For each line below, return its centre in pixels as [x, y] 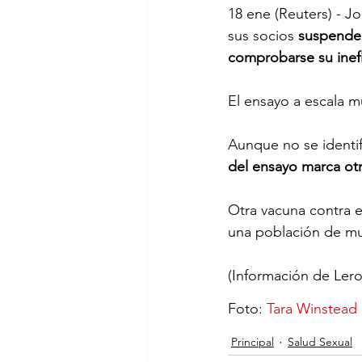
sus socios [261, 35]
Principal [253, 342]
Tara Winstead [312, 308]
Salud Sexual [320, 342]
